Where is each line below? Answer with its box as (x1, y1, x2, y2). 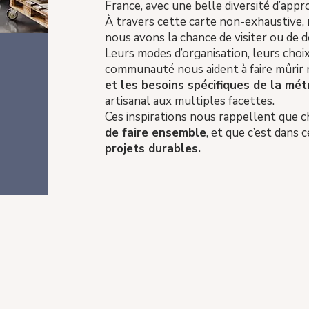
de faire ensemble (104, 125, 206, 141)
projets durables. (104, 141, 201, 157)
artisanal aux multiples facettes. (104, 93, 275, 109)
